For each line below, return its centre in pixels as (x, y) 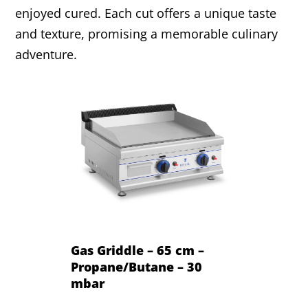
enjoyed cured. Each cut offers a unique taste (146, 13)
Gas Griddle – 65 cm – (138, 250)
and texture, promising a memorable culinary (147, 34)
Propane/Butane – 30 (137, 266)
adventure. (46, 55)
